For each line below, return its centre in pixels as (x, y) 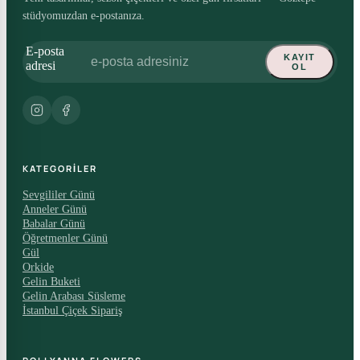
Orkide (38, 267)
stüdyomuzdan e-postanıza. (84, 16)
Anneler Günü (55, 209)
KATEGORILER (60, 168)
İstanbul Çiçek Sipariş (72, 310)
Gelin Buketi (51, 281)
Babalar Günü (54, 223)
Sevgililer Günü (59, 194)
